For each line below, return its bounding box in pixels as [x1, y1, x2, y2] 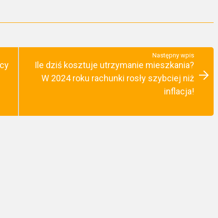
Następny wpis [152, 51, 194, 59]
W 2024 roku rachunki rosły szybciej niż [41, 73, 194, 83]
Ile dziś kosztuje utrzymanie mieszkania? [35, 59, 194, 70]
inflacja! [164, 86, 194, 96]
